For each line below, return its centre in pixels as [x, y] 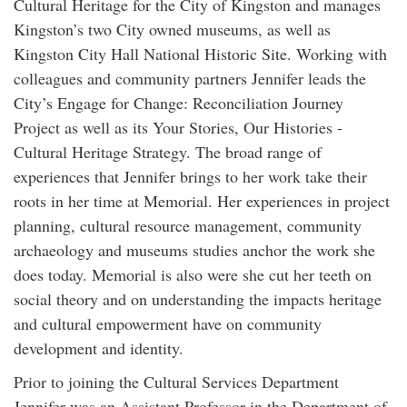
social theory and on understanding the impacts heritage [198, 299]
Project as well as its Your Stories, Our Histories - [178, 128]
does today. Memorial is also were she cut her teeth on [193, 275]
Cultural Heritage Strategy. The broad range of [168, 152]
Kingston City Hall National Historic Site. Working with [200, 54]
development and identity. [99, 348]
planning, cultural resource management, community [188, 226]
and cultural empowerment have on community [168, 324]
